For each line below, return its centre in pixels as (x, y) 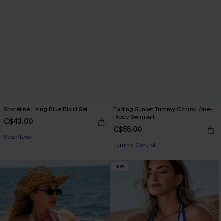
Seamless (17, 136)
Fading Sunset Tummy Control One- (163, 109)
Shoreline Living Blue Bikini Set (46, 109)
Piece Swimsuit (134, 117)
